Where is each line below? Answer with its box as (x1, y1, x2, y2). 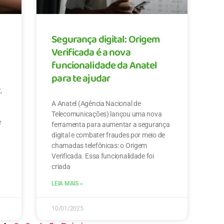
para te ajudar (51, 69, 110, 90)
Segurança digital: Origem (51, 30, 160, 51)
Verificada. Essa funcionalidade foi (51, 152, 154, 160)
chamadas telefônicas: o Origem (51, 141, 147, 150)
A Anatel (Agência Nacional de (51, 99, 141, 108)
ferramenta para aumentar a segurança (51, 120, 170, 129)
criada (51, 162, 70, 171)
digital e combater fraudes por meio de (51, 131, 165, 139)
